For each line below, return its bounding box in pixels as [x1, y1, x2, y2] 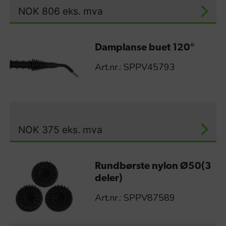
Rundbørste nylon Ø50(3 [94, 161, 211, 172]
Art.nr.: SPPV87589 [94, 192, 175, 204]
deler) [94, 174, 123, 184]
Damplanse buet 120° [94, 43, 195, 53]
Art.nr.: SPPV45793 [94, 61, 175, 74]
